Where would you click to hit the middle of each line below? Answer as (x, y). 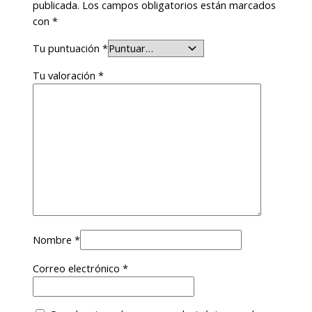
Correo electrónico (78, 268)
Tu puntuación (68, 48)
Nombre (54, 240)
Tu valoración (66, 75)
